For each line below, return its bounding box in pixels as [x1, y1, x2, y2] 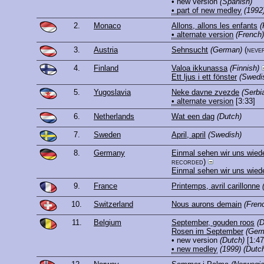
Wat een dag [171, 112, 214, 121]
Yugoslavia [94, 88, 131, 97]
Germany [94, 148, 125, 158]
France [94, 181, 117, 191]
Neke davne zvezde [171, 88, 239, 97]
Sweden [94, 130, 121, 140]
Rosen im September [171, 227, 243, 236]
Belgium [94, 218, 121, 227]
